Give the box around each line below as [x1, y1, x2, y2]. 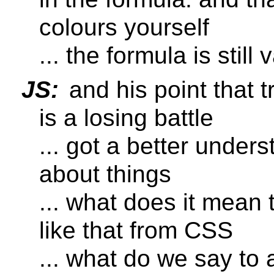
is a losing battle [39, 104, 213, 131]
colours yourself [39, 14, 209, 41]
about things [39, 160, 171, 187]
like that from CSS [39, 217, 233, 243]
